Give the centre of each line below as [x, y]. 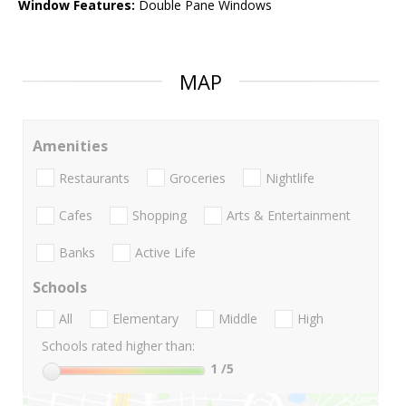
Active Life [165, 253]
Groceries [198, 178]
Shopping [159, 215]
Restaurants [94, 178]
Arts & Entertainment [289, 215]
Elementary [145, 319]
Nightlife [290, 178]
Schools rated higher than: [118, 346]
